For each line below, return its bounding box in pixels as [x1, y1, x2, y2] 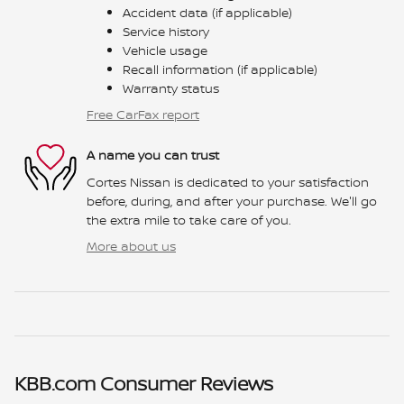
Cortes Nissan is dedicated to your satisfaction [87, 172, 369, 190]
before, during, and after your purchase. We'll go [87, 191, 377, 209]
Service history [123, 22, 209, 40]
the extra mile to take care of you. [87, 210, 291, 228]
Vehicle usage [123, 41, 207, 59]
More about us [87, 236, 176, 254]
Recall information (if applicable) [123, 60, 317, 78]
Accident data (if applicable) [123, 3, 292, 21]
